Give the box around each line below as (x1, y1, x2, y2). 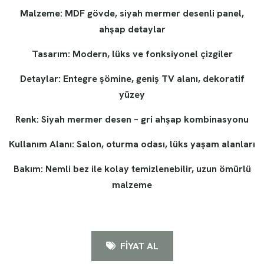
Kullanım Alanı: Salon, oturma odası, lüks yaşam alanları (9, 138, 255, 151)
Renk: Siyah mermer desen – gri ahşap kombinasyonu (15, 113, 249, 126)
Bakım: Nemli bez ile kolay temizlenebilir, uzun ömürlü (13, 163, 251, 176)
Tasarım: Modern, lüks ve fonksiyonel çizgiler (31, 48, 233, 61)
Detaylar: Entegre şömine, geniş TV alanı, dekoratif (19, 72, 245, 85)
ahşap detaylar (98, 23, 166, 36)
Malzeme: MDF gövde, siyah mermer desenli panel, (20, 7, 244, 20)
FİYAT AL (117, 240, 159, 253)
